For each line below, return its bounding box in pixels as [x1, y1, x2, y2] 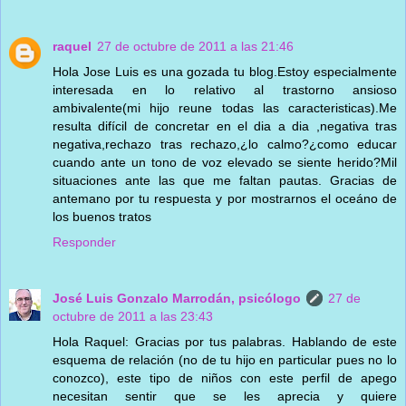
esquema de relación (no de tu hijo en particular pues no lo [53, 352, 397, 367]
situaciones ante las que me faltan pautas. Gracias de [53, 172, 397, 188]
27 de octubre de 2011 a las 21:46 [97, 38, 294, 53]
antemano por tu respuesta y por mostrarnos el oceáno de [53, 190, 397, 206]
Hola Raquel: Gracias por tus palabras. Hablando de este [53, 333, 397, 349]
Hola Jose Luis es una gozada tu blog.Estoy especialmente [53, 63, 397, 79]
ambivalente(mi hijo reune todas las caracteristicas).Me [53, 100, 397, 115]
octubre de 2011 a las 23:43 [53, 308, 213, 324]
